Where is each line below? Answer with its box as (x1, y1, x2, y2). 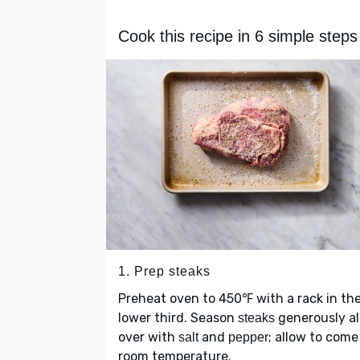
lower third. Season (118, 310, 238, 326)
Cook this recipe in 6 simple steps (118, 27, 358, 46)
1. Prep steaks (118, 264, 211, 279)
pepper (228, 330, 268, 345)
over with (118, 329, 178, 346)
